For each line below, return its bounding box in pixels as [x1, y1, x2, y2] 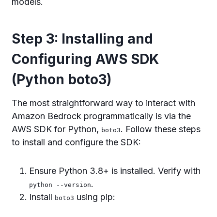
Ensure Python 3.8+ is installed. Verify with [29, 166, 201, 176]
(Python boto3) [12, 71, 111, 88]
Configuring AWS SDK [12, 51, 159, 67]
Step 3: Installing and [12, 31, 153, 47]
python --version [29, 181, 91, 188]
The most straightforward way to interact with [12, 98, 195, 108]
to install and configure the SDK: [12, 137, 141, 147]
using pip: [74, 192, 115, 202]
